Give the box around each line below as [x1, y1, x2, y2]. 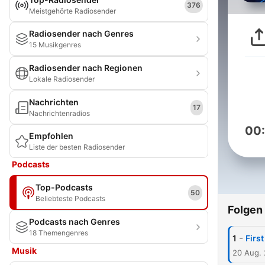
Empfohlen [29, 131, 73, 141]
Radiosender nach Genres [29, 28, 134, 38]
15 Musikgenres [29, 40, 81, 49]
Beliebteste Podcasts [35, 194, 105, 203]
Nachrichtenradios [29, 109, 90, 118]
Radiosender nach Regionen [29, 63, 143, 73]
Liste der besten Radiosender [29, 143, 125, 151]
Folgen [228, 203, 263, 216]
